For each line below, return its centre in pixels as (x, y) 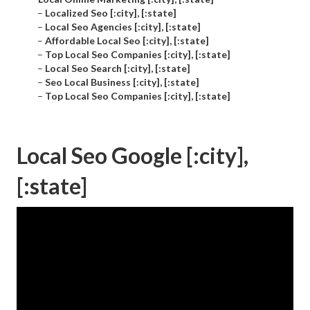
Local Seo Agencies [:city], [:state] (123, 27)
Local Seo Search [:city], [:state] (118, 69)
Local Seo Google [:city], (133, 156)
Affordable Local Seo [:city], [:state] (127, 41)
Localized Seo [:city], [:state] (111, 13)
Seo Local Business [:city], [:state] (122, 82)
